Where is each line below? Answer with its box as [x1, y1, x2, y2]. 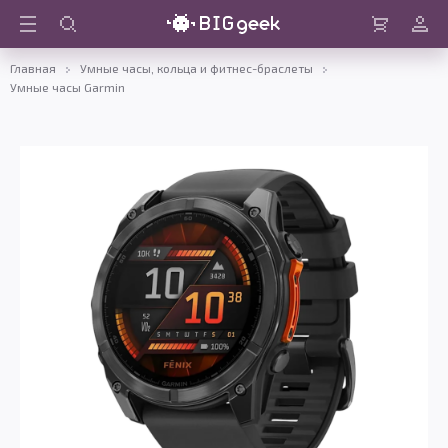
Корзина [374, 35, 411, 46]
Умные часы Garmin [10, 80, 125, 94]
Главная [10, 61, 56, 75]
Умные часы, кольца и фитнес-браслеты [80, 61, 313, 75]
